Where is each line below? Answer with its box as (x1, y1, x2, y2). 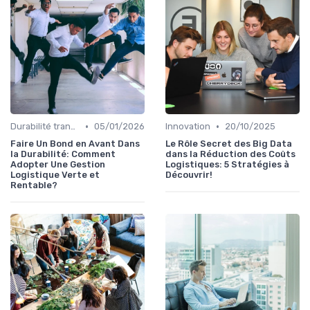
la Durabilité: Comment (10, 149, 116, 160)
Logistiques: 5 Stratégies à (165, 159, 289, 170)
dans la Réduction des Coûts (165, 149, 295, 160)
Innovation (165, 121, 210, 132)
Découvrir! (165, 170, 212, 181)
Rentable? (10, 180, 57, 191)
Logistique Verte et (10, 170, 100, 181)
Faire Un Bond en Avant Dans (10, 138, 140, 149)
